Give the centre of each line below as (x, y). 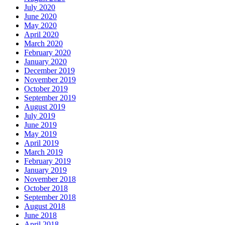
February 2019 (47, 161)
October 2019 (46, 89)
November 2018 (50, 179)
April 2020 (41, 35)
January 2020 (45, 62)
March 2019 (43, 152)
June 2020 (40, 17)
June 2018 (40, 215)
